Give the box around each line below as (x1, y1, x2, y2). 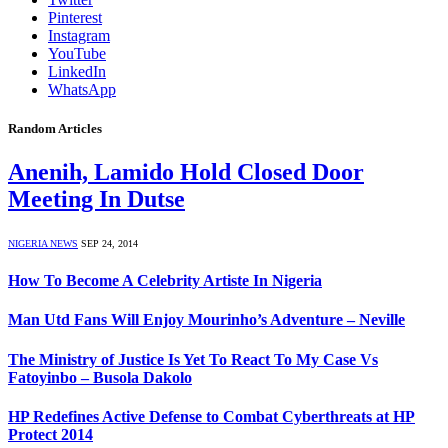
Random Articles (8, 120, 102, 136)
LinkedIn (48, 62, 106, 80)
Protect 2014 (8, 425, 93, 443)
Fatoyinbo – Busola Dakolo (8, 368, 192, 386)
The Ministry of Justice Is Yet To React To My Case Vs (8, 350, 378, 368)
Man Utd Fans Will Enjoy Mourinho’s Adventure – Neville (8, 311, 405, 329)
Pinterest (48, 8, 102, 26)
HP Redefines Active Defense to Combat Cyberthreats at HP (8, 407, 415, 425)
